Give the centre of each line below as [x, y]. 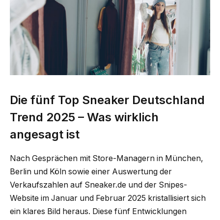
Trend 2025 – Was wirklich [84, 117]
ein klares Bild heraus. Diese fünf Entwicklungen [98, 211]
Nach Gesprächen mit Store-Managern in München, [107, 158]
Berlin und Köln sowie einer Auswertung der [91, 171]
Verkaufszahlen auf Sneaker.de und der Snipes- [98, 185]
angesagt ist [45, 134]
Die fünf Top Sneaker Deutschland [107, 100]
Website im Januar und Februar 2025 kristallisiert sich [108, 198]
